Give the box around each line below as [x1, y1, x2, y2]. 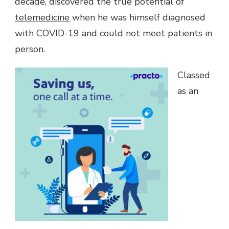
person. [15, 42, 45, 55]
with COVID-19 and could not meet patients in [15, 27, 212, 39]
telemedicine [15, 11, 70, 24]
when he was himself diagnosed [70, 11, 205, 24]
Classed [177, 68, 210, 81]
